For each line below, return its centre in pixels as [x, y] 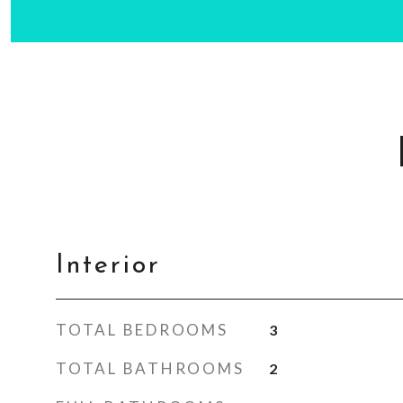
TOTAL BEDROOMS [142, 330]
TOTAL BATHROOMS [150, 368]
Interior [108, 266]
